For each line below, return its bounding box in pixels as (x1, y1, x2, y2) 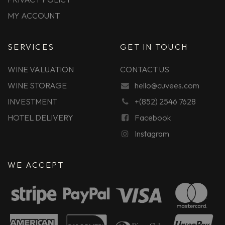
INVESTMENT (8, 96, 57, 107)
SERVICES (8, 42, 54, 52)
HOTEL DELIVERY (8, 113, 73, 123)
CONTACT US (120, 64, 169, 75)
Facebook (134, 113, 171, 123)
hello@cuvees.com (134, 80, 199, 91)
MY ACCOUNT (8, 11, 60, 21)
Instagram (134, 129, 169, 139)
